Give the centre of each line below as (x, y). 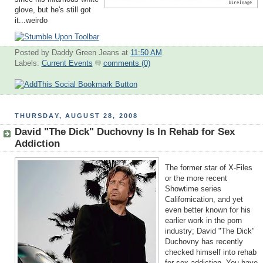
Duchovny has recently (204, 242)
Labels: (28, 63)
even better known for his (208, 210)
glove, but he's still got (53, 10)
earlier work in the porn (203, 221)
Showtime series (193, 189)
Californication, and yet (204, 200)
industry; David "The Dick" (210, 232)
